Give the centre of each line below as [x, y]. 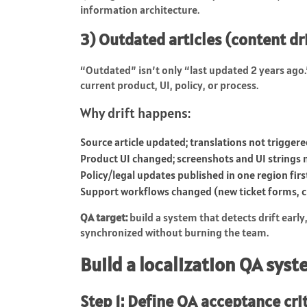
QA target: [104, 217]
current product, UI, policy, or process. [169, 85]
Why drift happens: [135, 113]
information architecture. [140, 9]
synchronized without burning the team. [174, 232]
